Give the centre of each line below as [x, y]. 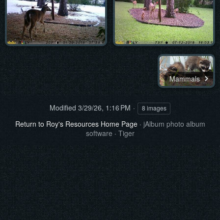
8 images [154, 108]
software [99, 133]
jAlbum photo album [174, 124]
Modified [63, 108]
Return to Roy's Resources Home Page [76, 124]
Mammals [186, 79]
